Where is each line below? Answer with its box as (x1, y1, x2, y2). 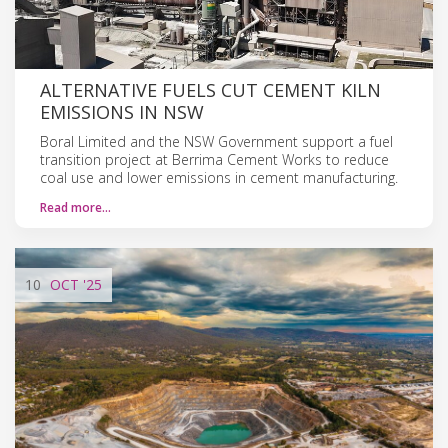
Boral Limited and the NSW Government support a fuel (40, 131, 393, 151)
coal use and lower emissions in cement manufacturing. (40, 167, 398, 187)
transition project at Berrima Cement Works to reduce (40, 149, 389, 169)
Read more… (40, 198, 111, 216)
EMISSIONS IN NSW (40, 99, 204, 124)
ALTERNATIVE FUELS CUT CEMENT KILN (40, 77, 381, 102)
